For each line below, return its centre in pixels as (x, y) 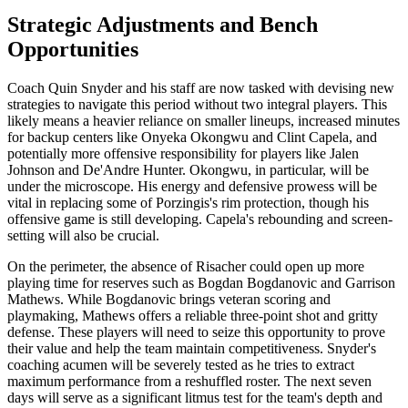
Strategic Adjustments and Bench (163, 24)
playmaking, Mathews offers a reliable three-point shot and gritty (193, 315)
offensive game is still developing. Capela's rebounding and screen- (200, 219)
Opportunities (73, 49)
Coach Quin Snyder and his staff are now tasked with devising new (201, 87)
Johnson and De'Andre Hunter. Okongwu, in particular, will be (188, 169)
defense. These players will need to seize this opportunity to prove (196, 331)
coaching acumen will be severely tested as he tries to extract (181, 364)
